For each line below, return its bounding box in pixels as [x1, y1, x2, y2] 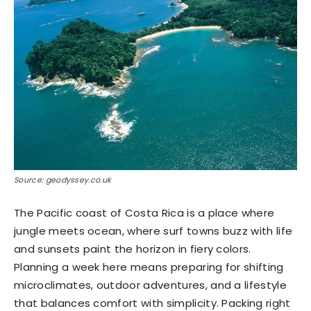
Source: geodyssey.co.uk [14, 174, 112, 186]
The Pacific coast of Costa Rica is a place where [14, 205, 275, 221]
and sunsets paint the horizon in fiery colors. [14, 242, 251, 257]
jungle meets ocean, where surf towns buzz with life [14, 224, 293, 239]
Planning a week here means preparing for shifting [14, 260, 284, 275]
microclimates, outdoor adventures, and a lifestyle [14, 278, 287, 293]
